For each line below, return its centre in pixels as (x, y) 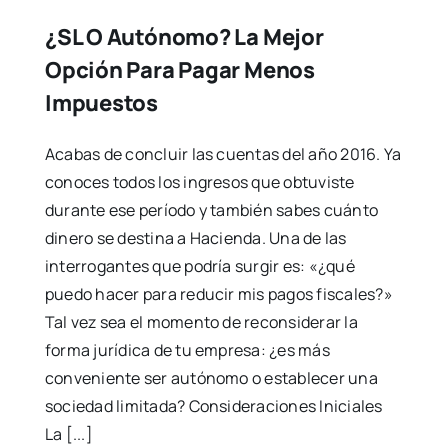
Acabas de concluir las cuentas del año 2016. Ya (223, 154)
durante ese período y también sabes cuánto (211, 210)
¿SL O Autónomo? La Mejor (184, 37)
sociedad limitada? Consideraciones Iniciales (213, 406)
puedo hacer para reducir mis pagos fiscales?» (218, 294)
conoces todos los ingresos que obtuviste (199, 182)
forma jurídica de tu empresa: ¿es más (187, 350)
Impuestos (101, 103)
